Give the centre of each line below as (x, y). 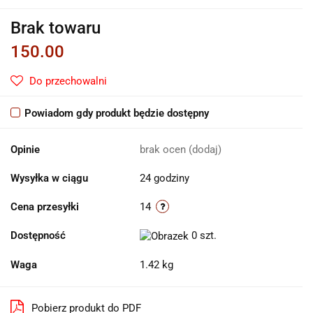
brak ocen (164, 150)
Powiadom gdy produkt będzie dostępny (117, 113)
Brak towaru (56, 28)
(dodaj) (205, 150)
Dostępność (38, 235)
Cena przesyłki (45, 207)
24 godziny (165, 178)
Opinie (25, 150)
